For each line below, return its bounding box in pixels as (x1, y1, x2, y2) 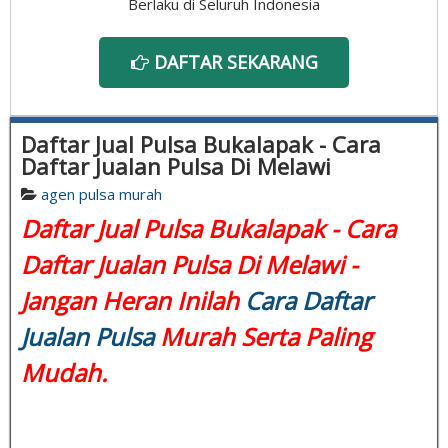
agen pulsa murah (41, 183, 162, 204)
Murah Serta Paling (154, 319, 372, 353)
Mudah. (21, 355, 107, 389)
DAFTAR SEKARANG (148, 49, 318, 74)
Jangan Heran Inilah (21, 283, 245, 317)
